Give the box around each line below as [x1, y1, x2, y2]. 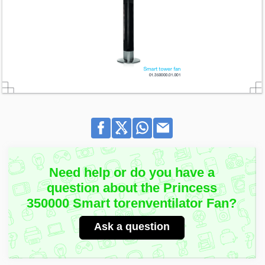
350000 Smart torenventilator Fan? [27, 195, 237, 211]
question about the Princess [46, 180, 217, 195]
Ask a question [93, 220, 170, 232]
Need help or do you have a [49, 164, 215, 180]
